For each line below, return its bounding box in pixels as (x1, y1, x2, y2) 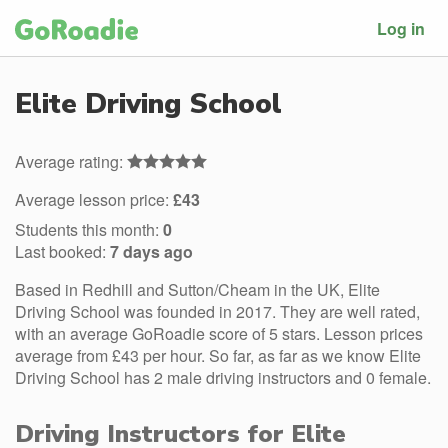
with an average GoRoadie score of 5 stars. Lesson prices (15, 322, 423, 345)
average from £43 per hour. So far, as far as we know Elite (15, 344, 421, 367)
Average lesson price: (15, 188, 173, 211)
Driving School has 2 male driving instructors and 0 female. (15, 366, 431, 389)
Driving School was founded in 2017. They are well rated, (15, 300, 420, 323)
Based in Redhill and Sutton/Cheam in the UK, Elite (15, 278, 380, 301)
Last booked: (15, 240, 110, 263)
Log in (377, 16, 425, 40)
